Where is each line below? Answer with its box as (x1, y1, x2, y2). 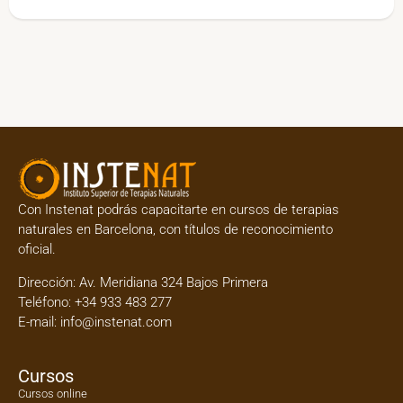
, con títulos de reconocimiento (153, 221, 333, 238)
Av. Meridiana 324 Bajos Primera (79, 273, 268, 291)
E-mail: (18, 313, 60, 330)
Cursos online (18, 387, 87, 401)
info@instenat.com (60, 313, 172, 330)
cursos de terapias (229, 201, 339, 219)
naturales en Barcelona (18, 221, 153, 238)
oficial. (18, 241, 56, 258)
